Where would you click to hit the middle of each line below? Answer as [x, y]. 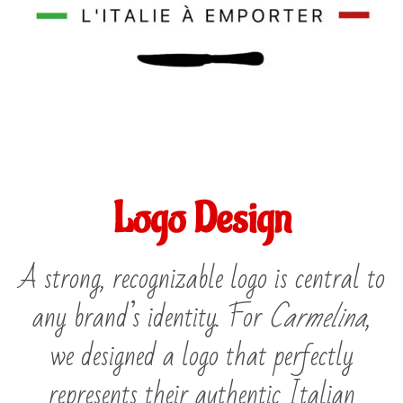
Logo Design [201, 219]
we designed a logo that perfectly [201, 356]
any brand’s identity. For [151, 318]
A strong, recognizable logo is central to [201, 279]
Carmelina [318, 318]
